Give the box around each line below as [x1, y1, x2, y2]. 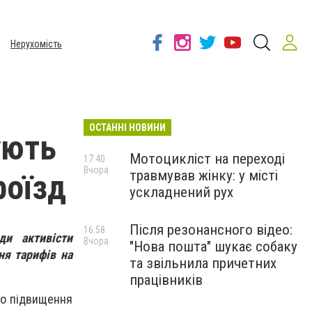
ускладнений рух [130, 184, 233, 201]
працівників [130, 272, 203, 288]
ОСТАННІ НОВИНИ [89, 122, 166, 133]
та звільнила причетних [130, 255, 276, 272]
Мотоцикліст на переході [130, 150, 285, 167]
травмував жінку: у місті [130, 167, 278, 184]
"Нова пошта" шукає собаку [130, 238, 297, 255]
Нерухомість [10, 38, 62, 49]
